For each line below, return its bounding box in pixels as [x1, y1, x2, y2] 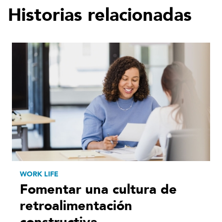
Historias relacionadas [8, 2, 192, 27]
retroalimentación [20, 197, 132, 216]
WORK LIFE [20, 169, 58, 179]
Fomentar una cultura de [20, 180, 177, 199]
